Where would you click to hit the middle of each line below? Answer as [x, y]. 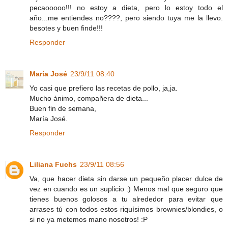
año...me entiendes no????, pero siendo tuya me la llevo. [126, 18]
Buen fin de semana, [63, 109]
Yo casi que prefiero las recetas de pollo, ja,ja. [104, 88]
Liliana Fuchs [53, 165]
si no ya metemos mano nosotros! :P [89, 220]
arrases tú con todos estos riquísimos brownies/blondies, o [126, 209]
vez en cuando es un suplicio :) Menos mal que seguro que [126, 189]
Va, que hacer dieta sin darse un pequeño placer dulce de [126, 179]
